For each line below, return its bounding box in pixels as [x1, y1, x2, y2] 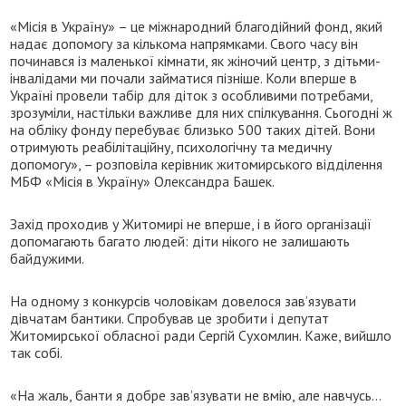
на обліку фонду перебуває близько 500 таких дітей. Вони [10, 120, 376, 139]
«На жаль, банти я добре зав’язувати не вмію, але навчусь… [10, 385, 382, 404]
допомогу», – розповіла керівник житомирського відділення [10, 154, 383, 173]
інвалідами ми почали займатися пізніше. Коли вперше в [10, 68, 358, 87]
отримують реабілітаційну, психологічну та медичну [10, 137, 333, 156]
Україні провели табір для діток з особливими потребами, [10, 85, 373, 104]
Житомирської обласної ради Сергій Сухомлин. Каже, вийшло [10, 325, 392, 344]
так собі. [10, 343, 63, 362]
